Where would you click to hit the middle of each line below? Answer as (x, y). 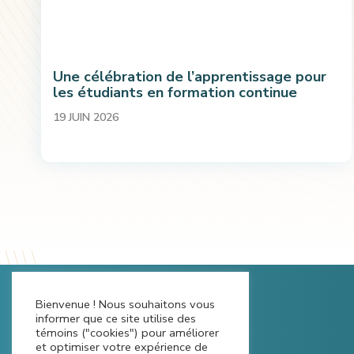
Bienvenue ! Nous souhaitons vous (125, 304)
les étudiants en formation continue (175, 92)
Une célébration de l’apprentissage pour (190, 77)
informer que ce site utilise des (116, 318)
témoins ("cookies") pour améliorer (127, 333)
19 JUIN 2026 (86, 117)
